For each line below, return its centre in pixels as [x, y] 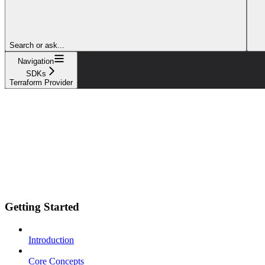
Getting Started [42, 206]
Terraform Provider [41, 82]
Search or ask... [37, 45]
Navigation [36, 61]
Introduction [51, 240]
